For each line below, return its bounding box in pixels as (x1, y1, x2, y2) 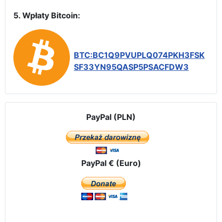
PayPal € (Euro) (81, 158, 141, 168)
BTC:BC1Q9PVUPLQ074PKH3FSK (74, 50, 205, 60)
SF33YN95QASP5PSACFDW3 (74, 61, 189, 72)
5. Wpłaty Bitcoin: (13, 10, 80, 20)
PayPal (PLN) (86, 111, 136, 122)
